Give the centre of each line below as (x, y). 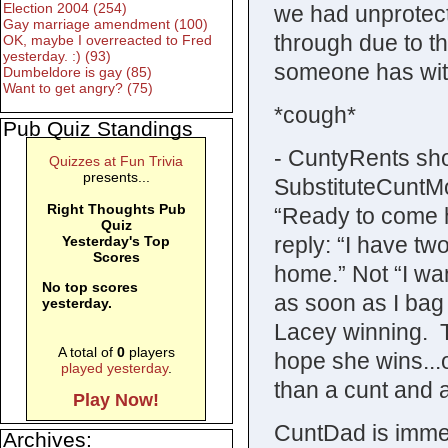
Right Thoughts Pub (116, 209)
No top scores (90, 287)
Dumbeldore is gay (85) (77, 72)
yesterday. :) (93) (57, 56)
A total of (87, 352)
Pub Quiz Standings (98, 129)
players (149, 352)
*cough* (314, 115)
